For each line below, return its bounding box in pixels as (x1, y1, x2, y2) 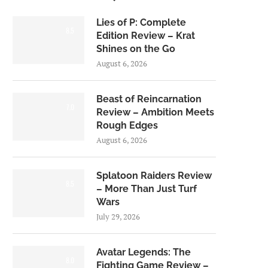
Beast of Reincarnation (96, 93, 202, 105)
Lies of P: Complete (96, 17, 186, 28)
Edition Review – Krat (96, 30, 195, 41)
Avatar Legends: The (96, 246, 191, 258)
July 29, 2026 (96, 211, 140, 222)
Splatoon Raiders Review (96, 170, 212, 181)
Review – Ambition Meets (96, 106, 214, 118)
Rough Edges (96, 120, 158, 131)
